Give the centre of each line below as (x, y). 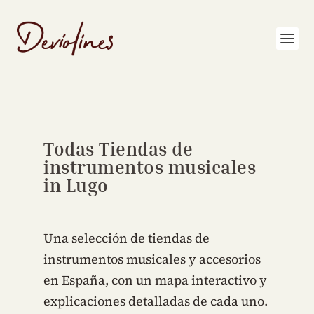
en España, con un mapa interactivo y (156, 280)
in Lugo (76, 185)
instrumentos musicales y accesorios (152, 259)
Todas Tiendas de (118, 149)
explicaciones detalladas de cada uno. (156, 301)
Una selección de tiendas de (127, 238)
